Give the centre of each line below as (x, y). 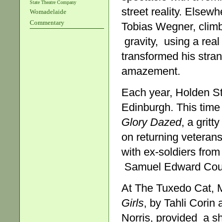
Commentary (47, 23)
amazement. (151, 71)
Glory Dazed (151, 122)
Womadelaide (48, 12)
